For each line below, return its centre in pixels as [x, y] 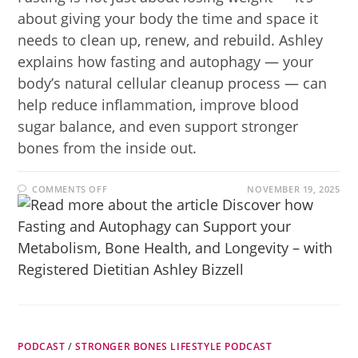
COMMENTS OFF [70, 189]
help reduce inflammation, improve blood [159, 105]
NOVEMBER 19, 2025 [294, 189]
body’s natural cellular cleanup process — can [173, 83]
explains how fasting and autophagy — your [166, 62]
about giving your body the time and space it [168, 18]
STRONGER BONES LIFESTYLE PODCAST [174, 346]
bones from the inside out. [107, 148]
